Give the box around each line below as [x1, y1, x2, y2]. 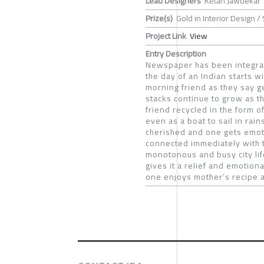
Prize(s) [146, 10, 173, 26]
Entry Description [146, 45, 206, 61]
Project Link [146, 28, 186, 44]
